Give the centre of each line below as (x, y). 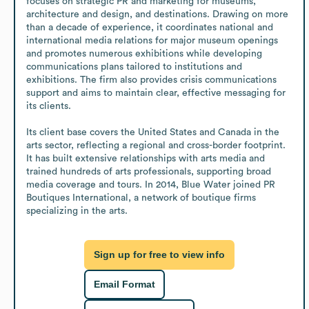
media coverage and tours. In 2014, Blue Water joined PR (151, 185)
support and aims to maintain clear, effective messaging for (156, 93)
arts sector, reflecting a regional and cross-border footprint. (156, 145)
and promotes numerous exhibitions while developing (144, 53)
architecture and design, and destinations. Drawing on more (157, 14)
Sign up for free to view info (159, 255)
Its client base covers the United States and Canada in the (153, 132)
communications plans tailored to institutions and (134, 67)
